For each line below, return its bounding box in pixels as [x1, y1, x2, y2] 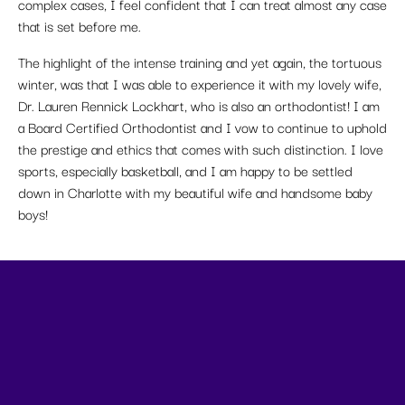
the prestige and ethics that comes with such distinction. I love [18, 137, 383, 160]
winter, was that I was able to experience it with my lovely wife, [18, 72, 381, 95]
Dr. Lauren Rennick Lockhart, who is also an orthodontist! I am [18, 94, 380, 117]
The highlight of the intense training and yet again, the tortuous [18, 51, 381, 73]
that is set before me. [18, 14, 141, 37]
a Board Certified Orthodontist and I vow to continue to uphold [18, 116, 387, 138]
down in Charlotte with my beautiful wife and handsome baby [18, 181, 372, 203]
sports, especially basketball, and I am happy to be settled [18, 159, 353, 182]
